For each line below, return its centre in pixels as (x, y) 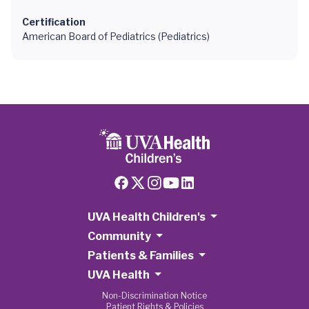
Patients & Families (140, 256)
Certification (54, 22)
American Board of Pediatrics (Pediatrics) (116, 36)
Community (119, 236)
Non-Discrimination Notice (154, 296)
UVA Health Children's (146, 217)
